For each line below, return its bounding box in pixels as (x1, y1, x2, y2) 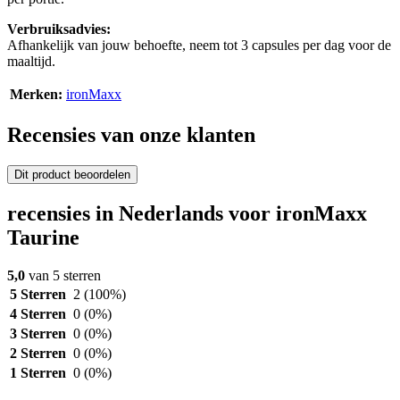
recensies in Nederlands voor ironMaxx (7, 201, 367, 225)
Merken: (10, 87, 62, 103)
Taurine (7, 225, 79, 249)
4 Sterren (10, 305, 66, 321)
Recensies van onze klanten (7, 123, 255, 147)
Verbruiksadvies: (7, 21, 111, 37)
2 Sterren (10, 345, 66, 361)
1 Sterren (10, 364, 66, 380)
